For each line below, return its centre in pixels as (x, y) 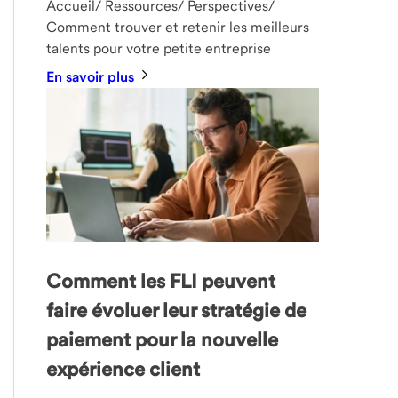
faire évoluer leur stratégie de (177, 310)
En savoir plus (92, 77)
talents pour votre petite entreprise (159, 49)
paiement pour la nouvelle (163, 340)
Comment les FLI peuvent (161, 281)
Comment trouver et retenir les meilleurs (178, 28)
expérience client (123, 369)
